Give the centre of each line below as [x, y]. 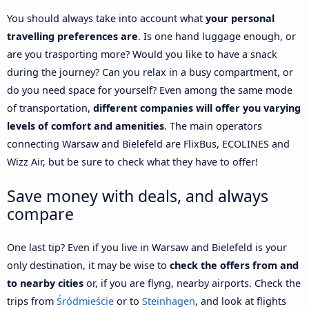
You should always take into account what [106, 18]
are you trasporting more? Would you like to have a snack [142, 54]
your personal [240, 18]
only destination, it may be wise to [88, 265]
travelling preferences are [72, 36]
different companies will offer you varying [197, 108]
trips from [32, 301]
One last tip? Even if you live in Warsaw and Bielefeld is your [147, 247]
